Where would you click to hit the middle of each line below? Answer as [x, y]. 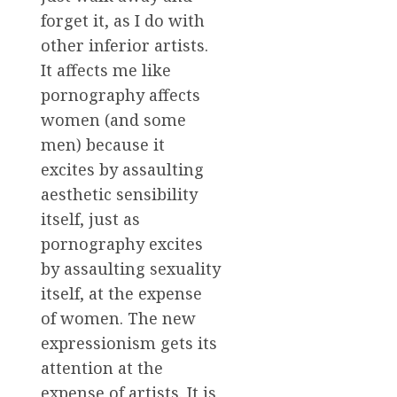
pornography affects [121, 94]
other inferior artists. [125, 45]
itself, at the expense [121, 293]
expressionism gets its [129, 343]
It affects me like [106, 70]
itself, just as [90, 218]
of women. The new [118, 318]
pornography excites [122, 243]
